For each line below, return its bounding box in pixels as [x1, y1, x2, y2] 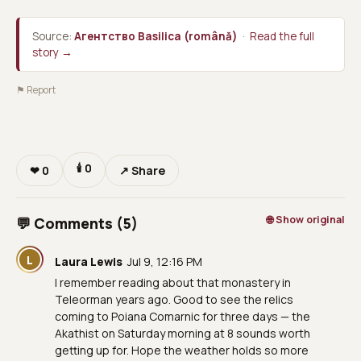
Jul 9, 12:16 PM [127, 254, 202, 269]
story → [32, 45, 73, 60]
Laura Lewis [55, 254, 122, 269]
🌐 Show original [267, 213, 345, 226]
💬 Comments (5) [16, 214, 138, 233]
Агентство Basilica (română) [74, 29, 238, 44]
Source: [32, 29, 74, 44]
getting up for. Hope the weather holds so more [55, 342, 309, 358]
